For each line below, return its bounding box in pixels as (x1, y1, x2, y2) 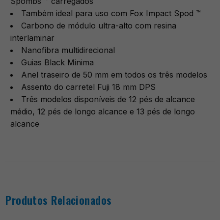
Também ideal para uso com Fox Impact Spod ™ (21, 8, 201, 18)
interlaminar (10, 32, 55, 43)
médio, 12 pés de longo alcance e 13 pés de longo (10, 106, 195, 116)
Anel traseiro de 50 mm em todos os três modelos (21, 69, 208, 80)
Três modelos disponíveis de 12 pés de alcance (21, 94, 195, 104)
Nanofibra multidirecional (21, 45, 115, 55)
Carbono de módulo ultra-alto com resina (21, 20, 177, 30)
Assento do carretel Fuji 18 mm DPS (21, 82, 156, 92)
